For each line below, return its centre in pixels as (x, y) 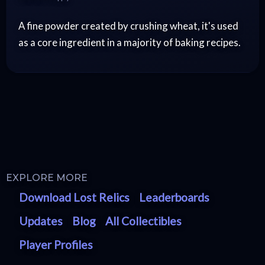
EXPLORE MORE (47, 177)
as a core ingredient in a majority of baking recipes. (130, 42)
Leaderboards (174, 197)
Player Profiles (56, 244)
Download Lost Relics (75, 197)
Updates (41, 221)
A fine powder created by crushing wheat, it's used (128, 25)
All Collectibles (144, 221)
